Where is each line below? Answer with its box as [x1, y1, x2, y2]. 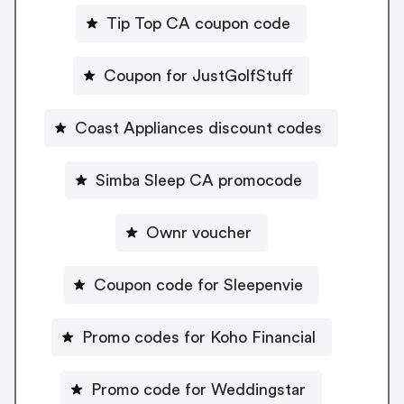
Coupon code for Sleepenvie [94, 276, 303, 293]
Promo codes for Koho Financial [81, 328, 316, 345]
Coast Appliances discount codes [75, 119, 322, 136]
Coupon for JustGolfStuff [104, 67, 293, 84]
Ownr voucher [145, 224, 252, 241]
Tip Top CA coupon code [106, 14, 290, 32]
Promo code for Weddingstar [91, 381, 306, 398]
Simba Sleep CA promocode [95, 171, 302, 188]
